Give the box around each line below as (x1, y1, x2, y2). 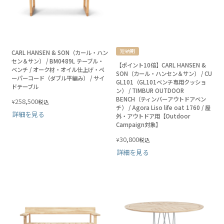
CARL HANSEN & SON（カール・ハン (11, 48, 108, 56)
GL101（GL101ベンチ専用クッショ (116, 77, 206, 86)
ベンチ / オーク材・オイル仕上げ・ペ (11, 65, 104, 73)
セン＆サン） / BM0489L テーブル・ (11, 56, 103, 65)
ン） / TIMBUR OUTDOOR (116, 86, 184, 94)
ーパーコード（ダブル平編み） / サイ (11, 73, 104, 82)
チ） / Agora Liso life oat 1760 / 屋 (116, 103, 210, 111)
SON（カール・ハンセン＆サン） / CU (116, 69, 212, 77)
